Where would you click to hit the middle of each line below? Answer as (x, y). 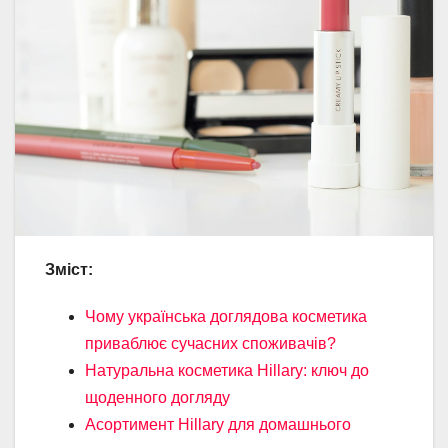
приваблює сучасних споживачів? (210, 343)
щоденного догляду (157, 397)
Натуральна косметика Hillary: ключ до (227, 370)
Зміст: (69, 269)
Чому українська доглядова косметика (226, 316)
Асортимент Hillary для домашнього (218, 424)
